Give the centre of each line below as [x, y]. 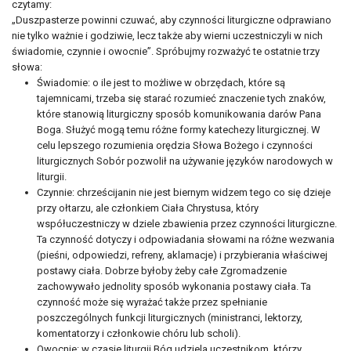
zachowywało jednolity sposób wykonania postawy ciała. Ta [174, 286]
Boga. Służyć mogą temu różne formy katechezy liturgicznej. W [179, 130]
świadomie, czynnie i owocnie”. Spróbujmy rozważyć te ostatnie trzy [166, 51]
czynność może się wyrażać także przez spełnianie [152, 302]
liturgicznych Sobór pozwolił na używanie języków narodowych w [185, 161]
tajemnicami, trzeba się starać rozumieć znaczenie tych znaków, [181, 98]
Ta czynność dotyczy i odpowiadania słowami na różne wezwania [186, 239]
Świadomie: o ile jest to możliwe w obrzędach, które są [161, 83]
